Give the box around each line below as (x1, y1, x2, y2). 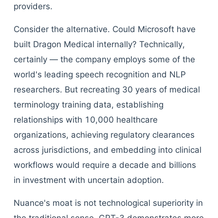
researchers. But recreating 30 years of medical (14, 85, 200, 94)
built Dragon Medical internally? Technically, (14, 39, 185, 49)
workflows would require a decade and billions (14, 160, 196, 170)
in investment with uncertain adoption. (14, 175, 164, 185)
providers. (14, 1, 53, 11)
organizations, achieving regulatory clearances (14, 130, 195, 140)
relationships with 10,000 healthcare (14, 115, 158, 125)
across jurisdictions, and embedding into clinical (14, 145, 201, 155)
